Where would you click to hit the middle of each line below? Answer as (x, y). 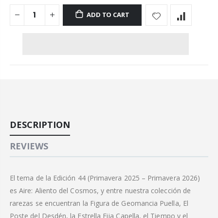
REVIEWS (29, 146)
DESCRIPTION (40, 125)
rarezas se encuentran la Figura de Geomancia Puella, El (99, 203)
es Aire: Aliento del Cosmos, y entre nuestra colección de (100, 191)
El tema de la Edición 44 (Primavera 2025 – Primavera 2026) (105, 178)
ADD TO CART (108, 15)
